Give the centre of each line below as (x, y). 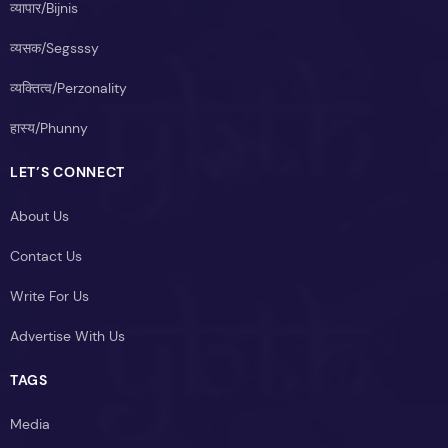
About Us (39, 215)
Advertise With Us (67, 335)
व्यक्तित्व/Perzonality (68, 87)
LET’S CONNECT (68, 171)
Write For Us (49, 295)
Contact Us (46, 255)
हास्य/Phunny (49, 127)
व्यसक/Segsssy (54, 47)
